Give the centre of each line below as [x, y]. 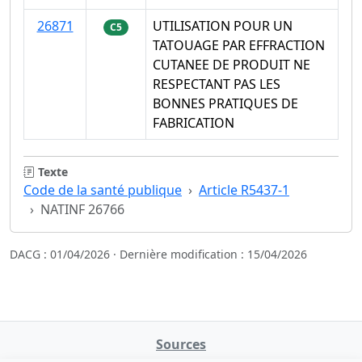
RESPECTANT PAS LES [217, 84]
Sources [181, 344]
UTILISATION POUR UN [223, 25]
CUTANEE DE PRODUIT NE [232, 64]
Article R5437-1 [244, 189]
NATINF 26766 [82, 209]
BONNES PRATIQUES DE [225, 103]
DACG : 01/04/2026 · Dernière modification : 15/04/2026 [158, 254]
